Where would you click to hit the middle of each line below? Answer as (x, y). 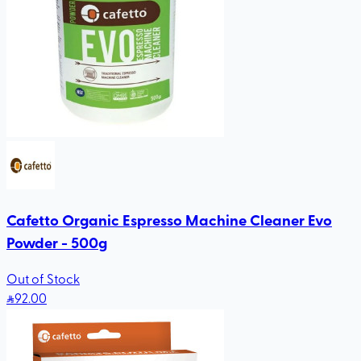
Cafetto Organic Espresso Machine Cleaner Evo (169, 219)
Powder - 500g (57, 242)
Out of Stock (43, 278)
